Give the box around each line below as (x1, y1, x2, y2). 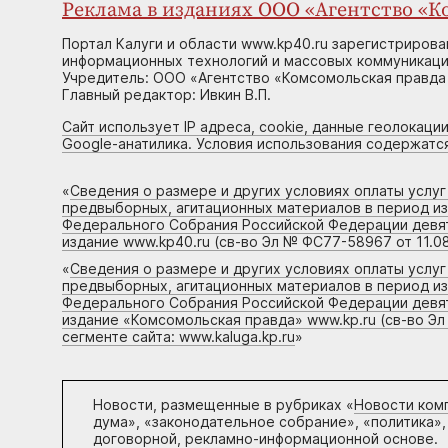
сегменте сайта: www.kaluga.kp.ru (62, 328, 295, 346)
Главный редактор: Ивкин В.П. (62, 86, 271, 104)
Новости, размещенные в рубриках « (93, 396, 354, 414)
